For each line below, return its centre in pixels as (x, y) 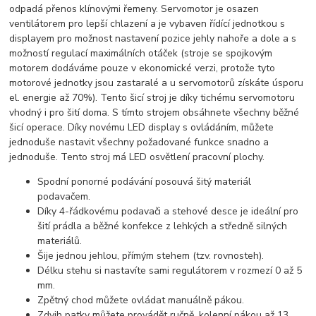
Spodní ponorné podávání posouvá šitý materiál (145, 182)
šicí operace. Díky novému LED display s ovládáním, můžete (142, 128)
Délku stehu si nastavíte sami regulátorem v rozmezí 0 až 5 (170, 271)
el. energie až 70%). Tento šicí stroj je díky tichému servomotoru (152, 98)
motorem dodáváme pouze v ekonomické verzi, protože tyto (142, 68)
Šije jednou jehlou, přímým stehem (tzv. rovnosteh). (151, 256)
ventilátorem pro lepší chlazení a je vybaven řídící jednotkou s (147, 24)
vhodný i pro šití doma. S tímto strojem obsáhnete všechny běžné (154, 113)
